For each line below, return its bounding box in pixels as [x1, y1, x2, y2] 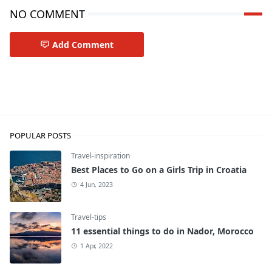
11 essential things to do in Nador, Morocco [71, 225, 254, 237]
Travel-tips [71, 211, 106, 222]
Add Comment [52, 38, 114, 50]
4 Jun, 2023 [80, 180, 113, 189]
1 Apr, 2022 [80, 241, 113, 250]
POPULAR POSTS [10, 129, 71, 141]
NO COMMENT [10, 6, 85, 21]
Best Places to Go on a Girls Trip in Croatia [71, 163, 246, 175]
